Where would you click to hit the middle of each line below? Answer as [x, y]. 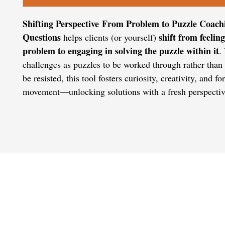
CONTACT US [120, 199]
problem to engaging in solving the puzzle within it [121, 50]
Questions [42, 37]
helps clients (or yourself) [110, 37]
